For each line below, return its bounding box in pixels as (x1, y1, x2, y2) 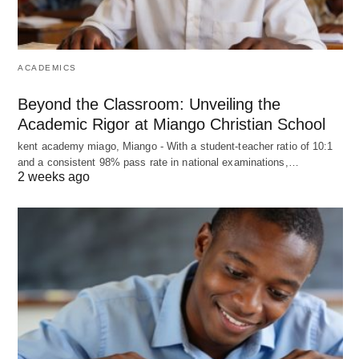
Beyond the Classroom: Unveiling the (18, 95, 280, 113)
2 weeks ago (18, 169, 90, 184)
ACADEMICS (18, 63, 77, 72)
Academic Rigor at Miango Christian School (18, 115, 325, 133)
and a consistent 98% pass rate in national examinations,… (18, 155, 299, 168)
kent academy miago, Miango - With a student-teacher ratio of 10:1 (18, 139, 333, 152)
